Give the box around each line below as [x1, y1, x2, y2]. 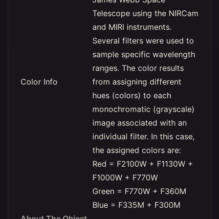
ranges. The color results [92, 63, 184, 73]
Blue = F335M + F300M [92, 200, 180, 210]
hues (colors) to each [92, 90, 171, 100]
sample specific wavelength [92, 49, 195, 59]
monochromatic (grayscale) [92, 104, 195, 114]
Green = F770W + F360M [92, 186, 186, 196]
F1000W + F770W [92, 173, 158, 182]
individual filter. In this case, [92, 131, 195, 141]
